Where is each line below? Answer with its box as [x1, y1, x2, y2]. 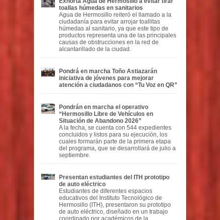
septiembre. [59, 151, 90, 159]
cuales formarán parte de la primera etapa [59, 137, 171, 145]
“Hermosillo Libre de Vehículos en [59, 110, 153, 117]
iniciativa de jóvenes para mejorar [59, 74, 154, 82]
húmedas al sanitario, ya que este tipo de [59, 25, 168, 32]
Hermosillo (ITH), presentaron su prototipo [59, 201, 171, 208]
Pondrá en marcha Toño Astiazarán [59, 67, 157, 75]
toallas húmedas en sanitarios [59, 4, 143, 11]
